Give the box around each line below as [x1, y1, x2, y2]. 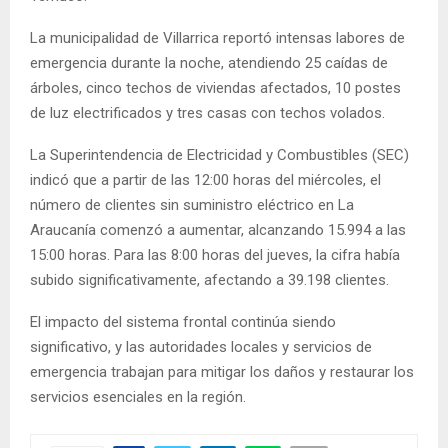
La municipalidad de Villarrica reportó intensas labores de [30, 29, 405, 48]
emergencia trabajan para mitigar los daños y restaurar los [30, 363, 414, 382]
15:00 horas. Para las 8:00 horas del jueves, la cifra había [30, 246, 400, 265]
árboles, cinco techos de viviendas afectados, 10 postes [30, 79, 401, 98]
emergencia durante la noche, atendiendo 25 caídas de [30, 54, 388, 73]
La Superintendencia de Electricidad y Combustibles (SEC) [30, 146, 409, 165]
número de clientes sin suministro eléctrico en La [30, 196, 354, 215]
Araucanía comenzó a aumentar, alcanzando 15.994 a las [30, 221, 406, 240]
